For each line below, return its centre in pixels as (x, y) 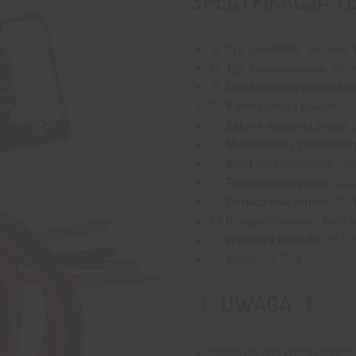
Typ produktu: (263, 49)
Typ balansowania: (275, 68)
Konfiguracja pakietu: (283, 106)
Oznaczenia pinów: (277, 202)
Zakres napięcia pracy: (286, 126)
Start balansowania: (279, 164)
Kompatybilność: (271, 221)
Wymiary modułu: (273, 240)
